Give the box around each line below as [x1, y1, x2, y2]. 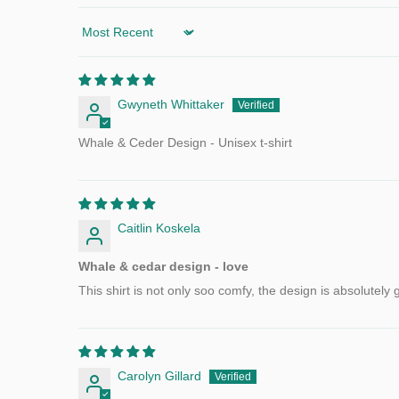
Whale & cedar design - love [78, 259, 248, 273]
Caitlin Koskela [118, 221, 200, 235]
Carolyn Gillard [118, 369, 201, 383]
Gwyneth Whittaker [118, 97, 224, 111]
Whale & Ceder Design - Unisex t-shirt [78, 135, 292, 150]
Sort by [77, 31, 118, 46]
